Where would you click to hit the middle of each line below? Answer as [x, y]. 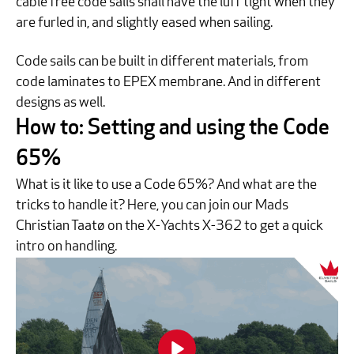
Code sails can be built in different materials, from [162, 62]
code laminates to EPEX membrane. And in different [168, 83]
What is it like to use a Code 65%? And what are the [166, 186]
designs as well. [60, 104]
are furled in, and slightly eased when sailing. [144, 23]
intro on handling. [66, 247]
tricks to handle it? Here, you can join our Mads [152, 206]
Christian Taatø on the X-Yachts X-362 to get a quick [169, 227]
